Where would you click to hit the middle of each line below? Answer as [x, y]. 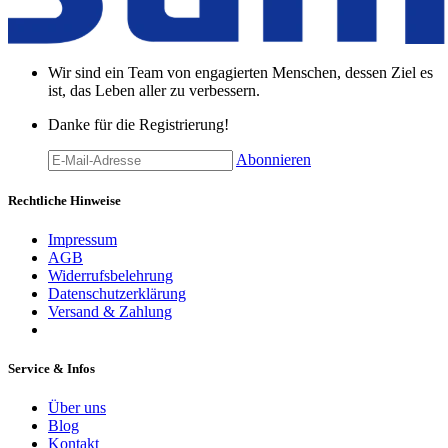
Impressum [82, 240]
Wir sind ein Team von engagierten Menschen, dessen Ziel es [240, 72]
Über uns [77, 408]
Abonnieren [273, 159]
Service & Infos [51, 369]
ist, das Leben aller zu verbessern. [156, 90]
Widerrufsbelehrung [110, 276]
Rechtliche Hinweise [64, 200]
